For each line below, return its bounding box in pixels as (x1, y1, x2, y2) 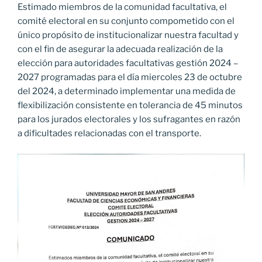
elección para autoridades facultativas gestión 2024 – (18, 58, 238, 69)
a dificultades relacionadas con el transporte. (18, 128, 201, 139)
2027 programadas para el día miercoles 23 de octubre (18, 72, 242, 83)
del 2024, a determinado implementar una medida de (18, 86, 236, 97)
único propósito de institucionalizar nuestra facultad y (18, 30, 239, 41)
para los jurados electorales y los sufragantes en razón (18, 114, 240, 125)
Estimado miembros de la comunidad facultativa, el (18, 2, 227, 13)
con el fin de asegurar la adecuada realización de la (18, 44, 223, 55)
